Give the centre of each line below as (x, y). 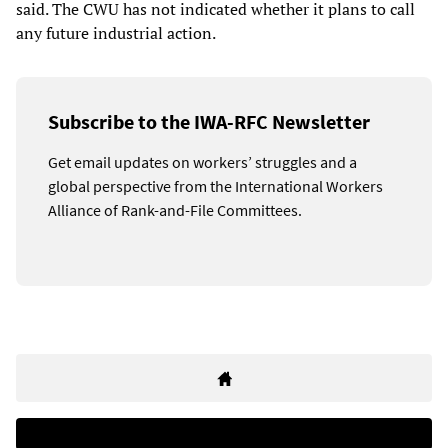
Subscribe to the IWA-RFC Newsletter (209, 122)
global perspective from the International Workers (215, 186)
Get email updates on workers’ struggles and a (202, 162)
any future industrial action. (116, 33)
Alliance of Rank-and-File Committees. (175, 210)
